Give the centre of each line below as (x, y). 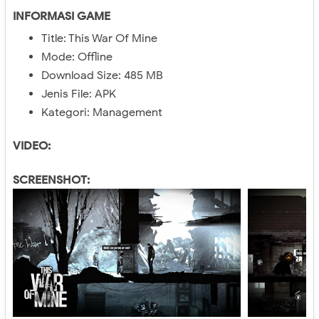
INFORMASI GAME (62, 16)
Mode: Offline (77, 57)
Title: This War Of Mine (99, 38)
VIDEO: (32, 146)
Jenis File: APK (79, 94)
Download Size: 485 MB (102, 75)
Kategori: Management (102, 113)
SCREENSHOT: (51, 180)
